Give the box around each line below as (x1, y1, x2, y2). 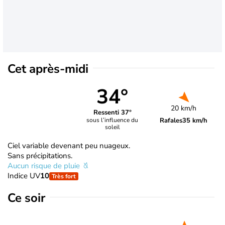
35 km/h (182, 116, 208, 125)
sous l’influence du (86, 116, 139, 125)
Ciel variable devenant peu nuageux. (8, 140, 130, 151)
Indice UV (8, 170, 40, 181)
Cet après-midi (8, 60, 88, 77)
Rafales (160, 116, 183, 125)
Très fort (52, 172, 76, 180)
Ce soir (8, 189, 45, 206)
